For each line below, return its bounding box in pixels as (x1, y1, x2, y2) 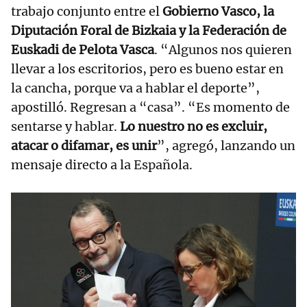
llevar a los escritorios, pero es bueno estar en (11, 61, 284, 77)
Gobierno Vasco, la (162, 3, 274, 20)
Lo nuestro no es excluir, (120, 119, 267, 135)
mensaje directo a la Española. (11, 157, 193, 173)
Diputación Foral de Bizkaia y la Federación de (11, 23, 286, 39)
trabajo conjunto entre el (11, 3, 162, 20)
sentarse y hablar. (11, 119, 120, 135)
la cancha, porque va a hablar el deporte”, (11, 80, 260, 97)
